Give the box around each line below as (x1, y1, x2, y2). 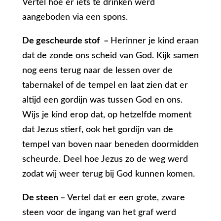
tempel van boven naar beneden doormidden (22, 140, 199, 149)
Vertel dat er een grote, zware (67, 193, 185, 203)
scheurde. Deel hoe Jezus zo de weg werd (22, 155, 188, 164)
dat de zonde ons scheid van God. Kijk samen (22, 51, 199, 61)
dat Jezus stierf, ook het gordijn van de (22, 125, 173, 135)
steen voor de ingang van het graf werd (22, 208, 176, 218)
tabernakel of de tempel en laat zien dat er (22, 81, 188, 90)
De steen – (22, 193, 67, 203)
